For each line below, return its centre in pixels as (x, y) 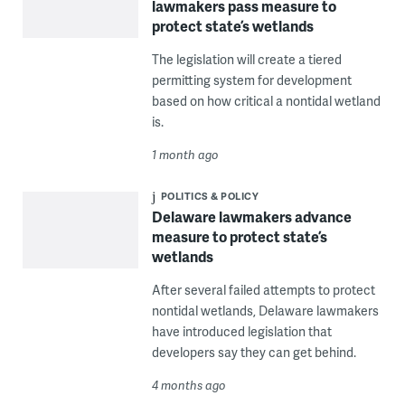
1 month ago (185, 155)
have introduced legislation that (241, 332)
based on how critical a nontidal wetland (266, 101)
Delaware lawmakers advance (251, 217)
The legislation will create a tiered (246, 60)
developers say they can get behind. (254, 353)
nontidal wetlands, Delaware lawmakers (265, 311)
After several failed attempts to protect (263, 290)
